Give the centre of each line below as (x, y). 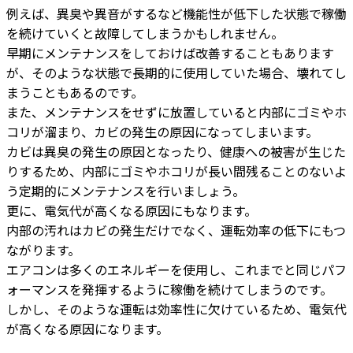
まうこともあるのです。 (75, 93)
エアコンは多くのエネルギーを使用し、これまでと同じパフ (176, 270)
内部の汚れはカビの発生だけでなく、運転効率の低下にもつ (176, 230)
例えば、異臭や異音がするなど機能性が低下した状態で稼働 (176, 14)
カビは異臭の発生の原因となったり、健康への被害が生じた (176, 152)
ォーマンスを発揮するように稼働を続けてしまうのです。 (169, 290)
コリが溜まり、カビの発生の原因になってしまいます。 (162, 132)
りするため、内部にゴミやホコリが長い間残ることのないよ (176, 171)
